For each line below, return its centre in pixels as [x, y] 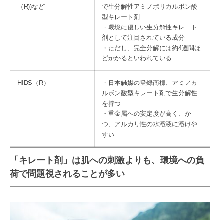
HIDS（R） [33, 83]
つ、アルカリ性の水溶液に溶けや [150, 124]
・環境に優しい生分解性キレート [150, 27]
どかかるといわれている [137, 58]
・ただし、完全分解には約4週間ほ [151, 48]
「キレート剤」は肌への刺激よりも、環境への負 [107, 160]
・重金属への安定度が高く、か [146, 114]
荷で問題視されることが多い [67, 174]
